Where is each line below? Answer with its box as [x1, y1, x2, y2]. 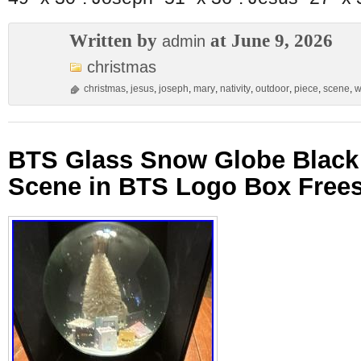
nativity [220, 83, 251, 94]
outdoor [255, 83, 289, 94]
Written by [69, 30, 162, 51]
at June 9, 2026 [205, 30, 333, 51]
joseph [159, 83, 189, 94]
